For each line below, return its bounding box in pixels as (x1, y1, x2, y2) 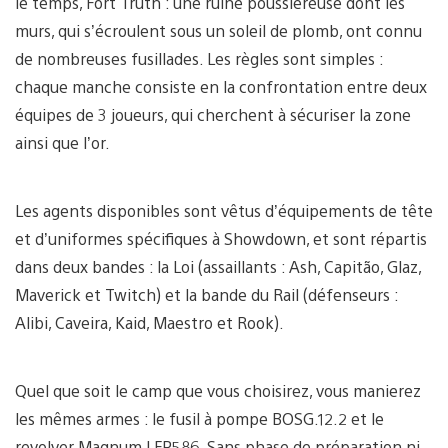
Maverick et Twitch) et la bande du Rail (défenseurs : (15, 283, 398, 305)
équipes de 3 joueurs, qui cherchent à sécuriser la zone (15, 103, 411, 125)
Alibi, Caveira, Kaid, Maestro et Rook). (15, 311, 284, 333)
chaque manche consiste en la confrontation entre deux (15, 75, 427, 97)
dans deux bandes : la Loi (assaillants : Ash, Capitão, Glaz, (15, 255, 421, 277)
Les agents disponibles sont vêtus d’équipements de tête (15, 199, 433, 221)
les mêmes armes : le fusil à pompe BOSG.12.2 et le (15, 407, 384, 429)
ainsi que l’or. (15, 131, 110, 153)
